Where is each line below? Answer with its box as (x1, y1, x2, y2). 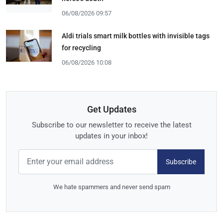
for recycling (62, 43, 101, 52)
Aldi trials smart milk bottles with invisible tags (62, 31, 210, 40)
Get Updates (87, 104, 136, 115)
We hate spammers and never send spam (53, 183, 170, 191)
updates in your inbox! (75, 131, 148, 141)
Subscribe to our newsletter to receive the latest (31, 120, 192, 130)
